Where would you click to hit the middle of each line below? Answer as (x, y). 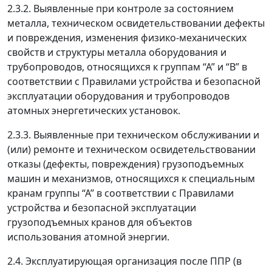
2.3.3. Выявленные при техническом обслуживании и (133, 135)
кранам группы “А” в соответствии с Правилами (121, 193)
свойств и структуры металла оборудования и (117, 52)
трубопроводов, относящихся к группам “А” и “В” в (127, 67)
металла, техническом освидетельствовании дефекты (136, 23)
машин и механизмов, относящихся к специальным (131, 178)
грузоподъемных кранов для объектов (100, 222)
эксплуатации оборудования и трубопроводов (118, 96)
